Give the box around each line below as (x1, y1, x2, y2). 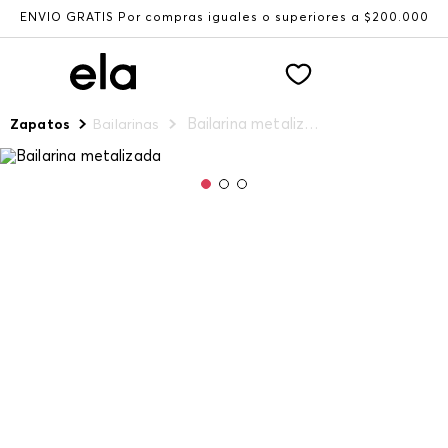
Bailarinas (93, 118, 160, 132)
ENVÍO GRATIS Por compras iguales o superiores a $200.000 (19, 12, 429, 24)
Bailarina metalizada (304, 117, 320, 132)
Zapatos (10, 118, 71, 132)
